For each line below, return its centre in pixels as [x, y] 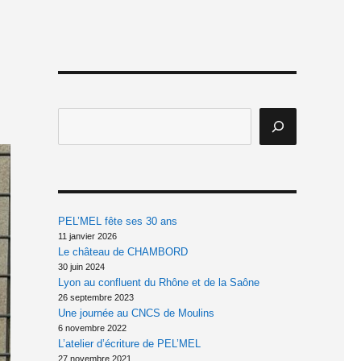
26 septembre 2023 [95, 298]
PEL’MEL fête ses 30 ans [117, 222]
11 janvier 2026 [87, 237]
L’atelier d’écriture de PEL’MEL [129, 344]
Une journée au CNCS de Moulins [136, 313]
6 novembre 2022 [92, 328]
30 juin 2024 [81, 267]
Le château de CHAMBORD [122, 252]
